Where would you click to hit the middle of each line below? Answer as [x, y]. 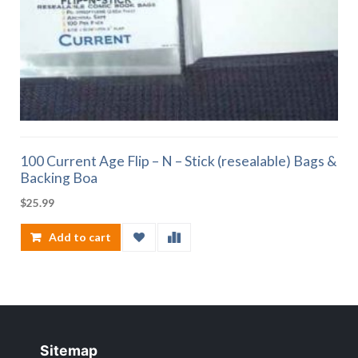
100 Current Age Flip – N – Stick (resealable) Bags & [179, 161]
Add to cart [80, 237]
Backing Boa [59, 178]
